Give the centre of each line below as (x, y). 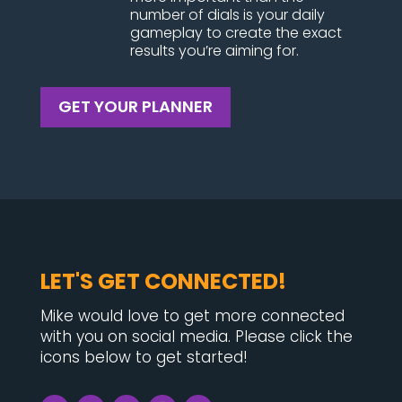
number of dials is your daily (227, 14)
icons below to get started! (144, 357)
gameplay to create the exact (236, 32)
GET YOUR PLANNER (135, 107)
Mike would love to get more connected (192, 315)
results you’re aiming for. (214, 50)
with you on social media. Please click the (196, 336)
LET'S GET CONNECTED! (163, 281)
